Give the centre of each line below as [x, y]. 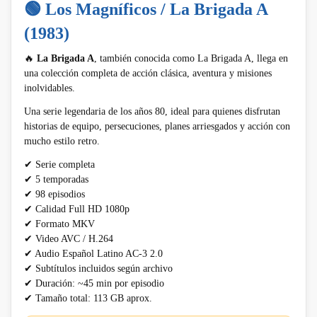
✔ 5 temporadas [56, 179]
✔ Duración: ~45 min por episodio [94, 283]
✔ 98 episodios [54, 194]
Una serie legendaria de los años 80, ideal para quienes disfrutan [152, 111]
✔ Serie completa [59, 164]
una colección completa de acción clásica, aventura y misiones [148, 73]
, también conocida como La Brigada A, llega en [191, 58]
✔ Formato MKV [59, 224]
